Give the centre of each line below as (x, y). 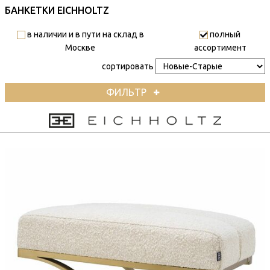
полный (224, 35)
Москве (80, 48)
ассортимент (220, 48)
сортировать (128, 66)
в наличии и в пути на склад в (84, 35)
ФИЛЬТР (126, 92)
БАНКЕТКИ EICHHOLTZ (57, 10)
